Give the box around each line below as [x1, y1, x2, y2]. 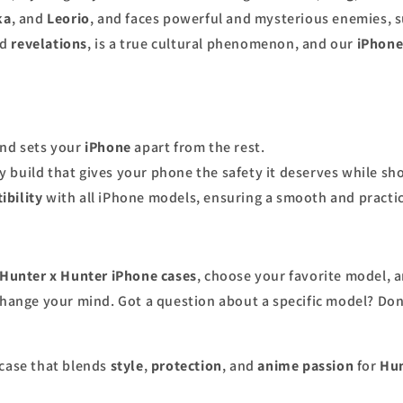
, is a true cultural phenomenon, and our [87, 34, 357, 53]
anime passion [257, 356, 354, 375]
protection [150, 356, 222, 375]
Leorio [47, 9, 90, 28]
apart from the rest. [130, 138, 265, 157]
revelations [11, 34, 88, 53]
